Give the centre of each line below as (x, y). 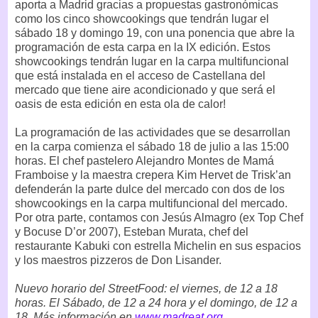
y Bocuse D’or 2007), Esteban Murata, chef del (132, 231)
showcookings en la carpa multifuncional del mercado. (151, 203)
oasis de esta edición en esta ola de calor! (120, 104)
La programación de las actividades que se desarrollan (153, 132)
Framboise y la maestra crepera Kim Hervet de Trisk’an (153, 175)
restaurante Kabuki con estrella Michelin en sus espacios (158, 246)
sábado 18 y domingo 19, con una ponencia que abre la (155, 33)
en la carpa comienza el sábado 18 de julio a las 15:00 (152, 146)
